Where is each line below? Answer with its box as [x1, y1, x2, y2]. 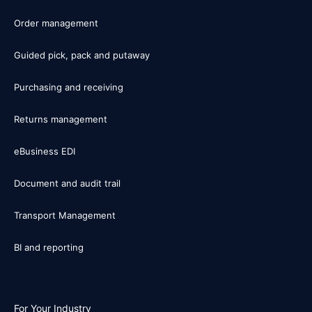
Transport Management [14, 209, 116, 221]
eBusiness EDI [14, 145, 75, 157]
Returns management [14, 113, 107, 125]
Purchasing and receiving [14, 81, 123, 93]
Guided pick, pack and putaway [14, 49, 150, 61]
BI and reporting [14, 241, 84, 253]
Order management [14, 17, 98, 29]
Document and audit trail [14, 177, 120, 189]
